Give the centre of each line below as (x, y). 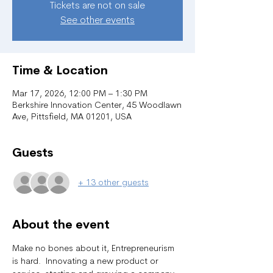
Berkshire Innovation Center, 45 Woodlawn (97, 106)
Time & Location (60, 70)
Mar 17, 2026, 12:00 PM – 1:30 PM (80, 94)
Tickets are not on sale (97, 6)
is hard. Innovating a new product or (87, 262)
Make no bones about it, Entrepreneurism (94, 249)
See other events (97, 21)
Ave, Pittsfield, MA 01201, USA (72, 117)
